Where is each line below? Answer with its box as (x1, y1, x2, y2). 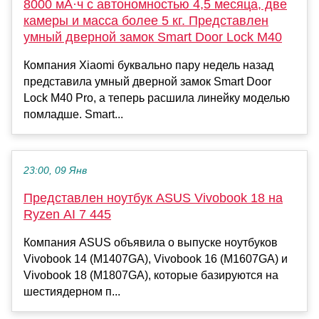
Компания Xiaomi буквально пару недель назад (23, 59, 273, 72)
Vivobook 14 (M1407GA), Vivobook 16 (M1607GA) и (23, 253, 288, 266)
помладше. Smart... (23, 108, 123, 121)
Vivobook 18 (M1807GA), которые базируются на (23, 269, 278, 282)
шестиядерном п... (23, 286, 120, 298)
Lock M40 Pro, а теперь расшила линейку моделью (23, 92, 290, 105)
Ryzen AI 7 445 (23, 207, 111, 222)
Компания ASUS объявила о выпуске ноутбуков (23, 236, 278, 249)
